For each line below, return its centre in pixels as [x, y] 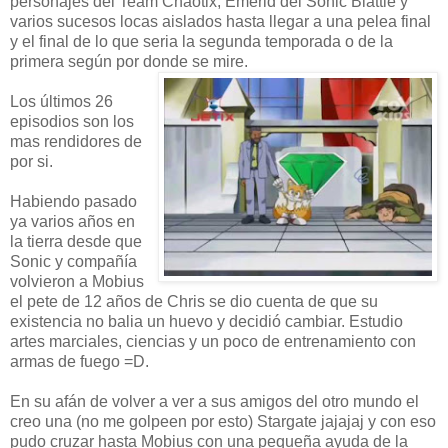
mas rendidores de [76, 141]
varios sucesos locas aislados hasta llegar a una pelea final [220, 21]
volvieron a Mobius [77, 281]
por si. [31, 161]
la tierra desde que [76, 241]
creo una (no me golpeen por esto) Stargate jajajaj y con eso [223, 421]
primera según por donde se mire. [129, 61]
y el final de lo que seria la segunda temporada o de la [201, 41]
